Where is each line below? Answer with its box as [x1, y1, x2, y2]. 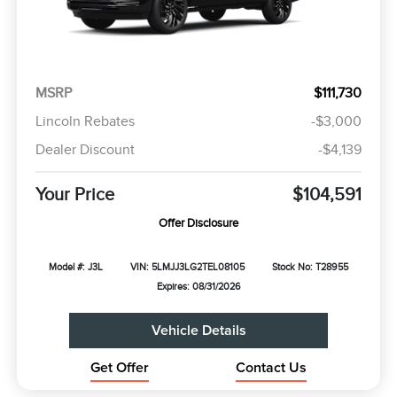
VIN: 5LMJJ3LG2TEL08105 [129, 261, 245, 273]
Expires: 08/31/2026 [156, 281, 241, 292]
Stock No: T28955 [271, 261, 348, 273]
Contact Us [236, 361, 307, 376]
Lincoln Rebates [35, 113, 135, 130]
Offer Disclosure [159, 217, 238, 230]
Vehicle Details [151, 323, 246, 339]
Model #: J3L [49, 261, 104, 273]
